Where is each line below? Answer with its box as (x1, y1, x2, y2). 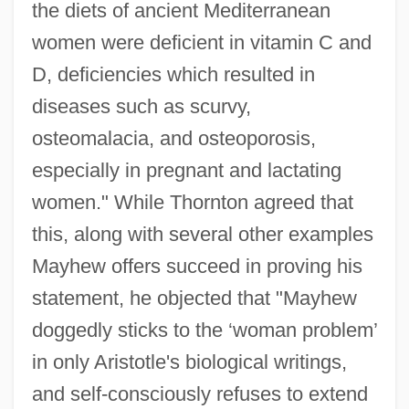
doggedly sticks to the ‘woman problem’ (31, 319, 377, 342)
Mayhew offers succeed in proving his (31, 255, 362, 278)
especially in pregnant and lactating (31, 159, 341, 183)
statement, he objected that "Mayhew (31, 287, 357, 310)
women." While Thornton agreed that (31, 191, 353, 215)
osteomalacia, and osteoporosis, (31, 127, 316, 151)
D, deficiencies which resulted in (31, 63, 315, 87)
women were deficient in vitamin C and (31, 31, 372, 55)
